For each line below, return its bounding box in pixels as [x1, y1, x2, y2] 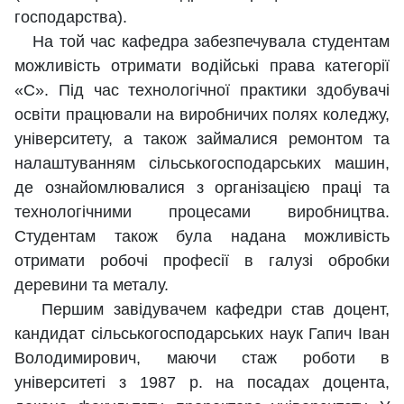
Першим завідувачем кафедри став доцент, [14, 300, 390, 319]
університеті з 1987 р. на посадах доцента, [14, 373, 390, 392]
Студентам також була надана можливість [14, 227, 390, 246]
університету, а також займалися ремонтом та [14, 130, 390, 149]
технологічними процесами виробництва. [14, 203, 390, 222]
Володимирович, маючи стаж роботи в [14, 349, 390, 368]
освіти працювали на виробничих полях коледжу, [14, 106, 390, 124]
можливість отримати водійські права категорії [14, 57, 390, 76]
